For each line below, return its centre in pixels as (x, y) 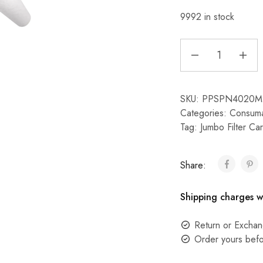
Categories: (205, 113)
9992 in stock (207, 17)
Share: (194, 165)
